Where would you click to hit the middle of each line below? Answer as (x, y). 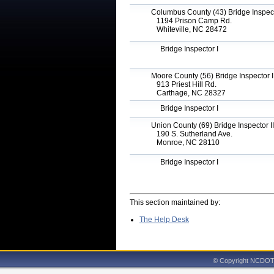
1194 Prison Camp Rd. (182, 21)
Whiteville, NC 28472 (180, 29)
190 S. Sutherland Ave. (183, 134)
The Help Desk (164, 220)
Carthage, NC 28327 (179, 93)
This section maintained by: (176, 202)
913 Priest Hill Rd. (175, 84)
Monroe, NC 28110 (176, 143)
